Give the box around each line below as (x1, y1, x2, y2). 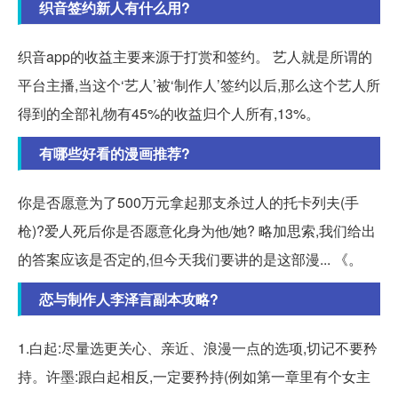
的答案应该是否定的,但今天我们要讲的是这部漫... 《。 (18, 249, 362, 270)
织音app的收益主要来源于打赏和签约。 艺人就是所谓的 (18, 46, 372, 68)
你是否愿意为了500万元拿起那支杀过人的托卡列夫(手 (18, 192, 359, 213)
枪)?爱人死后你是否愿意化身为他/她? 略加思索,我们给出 (18, 220, 376, 242)
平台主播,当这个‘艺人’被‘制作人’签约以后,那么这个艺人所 (18, 75, 380, 96)
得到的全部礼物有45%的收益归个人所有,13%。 (18, 103, 320, 124)
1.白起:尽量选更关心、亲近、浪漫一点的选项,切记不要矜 (18, 338, 378, 359)
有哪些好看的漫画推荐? (39, 143, 190, 164)
